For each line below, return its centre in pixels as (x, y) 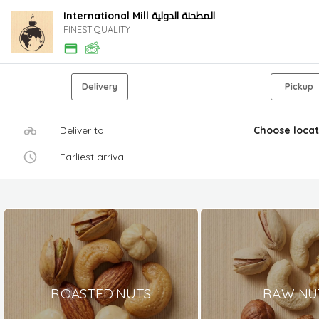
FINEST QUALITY (97, 29)
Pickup (299, 86)
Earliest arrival (93, 156)
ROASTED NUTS (101, 293)
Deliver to (82, 130)
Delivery (100, 86)
